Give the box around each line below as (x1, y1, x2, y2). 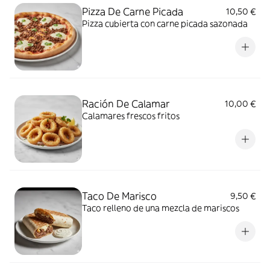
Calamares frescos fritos (82, 110, 180, 121)
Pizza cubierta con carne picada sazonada (82, 17, 248, 29)
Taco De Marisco (82, 189, 157, 202)
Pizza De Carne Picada (82, 5, 183, 17)
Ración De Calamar (82, 97, 169, 110)
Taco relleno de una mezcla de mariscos (82, 202, 239, 213)
